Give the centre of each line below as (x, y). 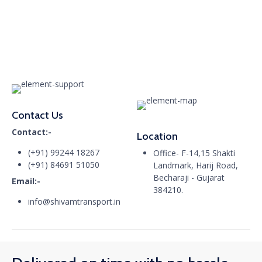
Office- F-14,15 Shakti (194, 153)
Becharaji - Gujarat (189, 178)
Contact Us (37, 115)
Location (157, 136)
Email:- (26, 181)
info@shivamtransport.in (74, 202)
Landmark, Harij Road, (196, 166)
